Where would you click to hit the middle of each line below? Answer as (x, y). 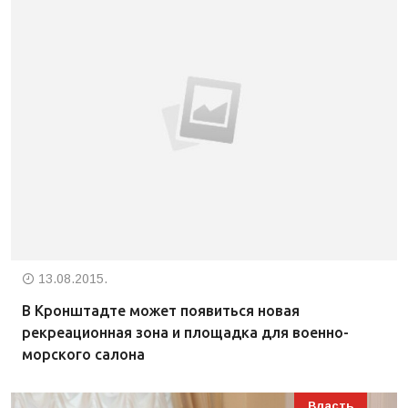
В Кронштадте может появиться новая (161, 311)
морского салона (83, 354)
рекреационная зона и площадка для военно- (185, 332)
